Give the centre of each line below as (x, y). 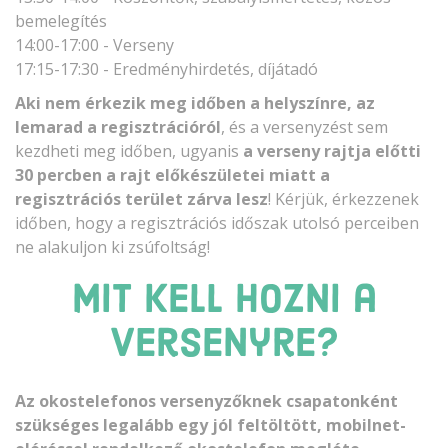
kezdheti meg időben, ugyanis (129, 151)
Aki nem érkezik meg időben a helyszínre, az (195, 103)
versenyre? (224, 346)
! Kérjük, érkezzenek (343, 199)
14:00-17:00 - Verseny (94, 44)
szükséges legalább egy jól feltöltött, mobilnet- (210, 425)
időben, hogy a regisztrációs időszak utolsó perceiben (217, 223)
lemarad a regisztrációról (118, 127)
